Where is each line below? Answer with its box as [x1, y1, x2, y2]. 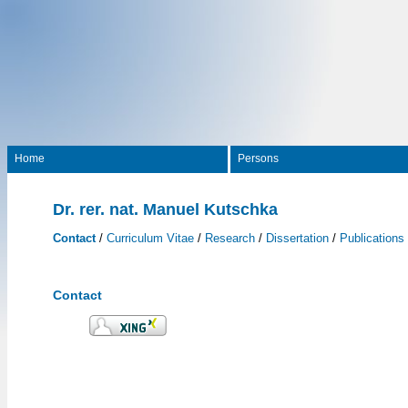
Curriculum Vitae [107, 231, 194, 245]
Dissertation [266, 231, 329, 245]
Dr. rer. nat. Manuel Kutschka [53, 200, 278, 219]
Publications [340, 231, 404, 245]
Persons [238, 152, 279, 165]
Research [205, 231, 255, 245]
